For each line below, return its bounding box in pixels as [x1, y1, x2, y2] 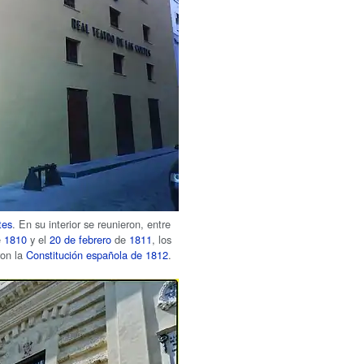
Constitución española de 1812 [26, 247, 169, 263]
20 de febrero [50, 232, 112, 248]
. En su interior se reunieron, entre [12, 216, 171, 232]
